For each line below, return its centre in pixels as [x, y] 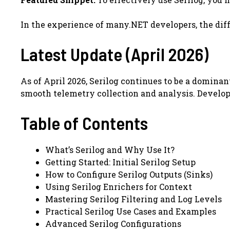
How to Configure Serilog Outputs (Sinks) [129, 174]
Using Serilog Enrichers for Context [119, 186]
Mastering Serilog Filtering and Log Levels [133, 199]
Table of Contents [84, 122]
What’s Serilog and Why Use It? [110, 149]
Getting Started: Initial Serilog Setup [120, 162]
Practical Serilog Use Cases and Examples [131, 211]
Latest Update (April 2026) [114, 54]
